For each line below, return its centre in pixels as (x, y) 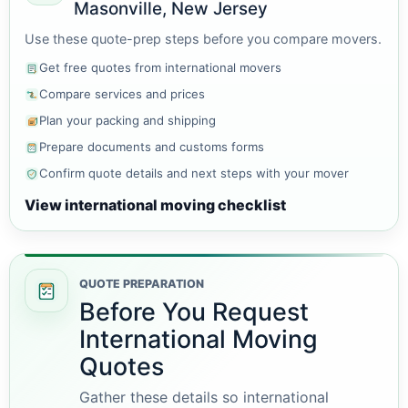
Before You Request (194, 311)
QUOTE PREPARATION (142, 284)
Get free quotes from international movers (160, 67)
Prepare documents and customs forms (152, 147)
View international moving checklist (155, 205)
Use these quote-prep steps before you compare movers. (203, 39)
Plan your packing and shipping (127, 120)
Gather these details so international (204, 397)
